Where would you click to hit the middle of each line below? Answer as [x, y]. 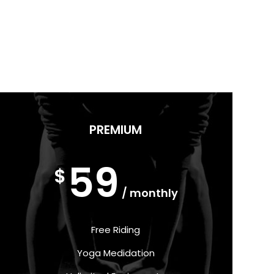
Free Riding [116, 230]
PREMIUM [116, 130]
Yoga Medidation [116, 253]
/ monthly [150, 193]
